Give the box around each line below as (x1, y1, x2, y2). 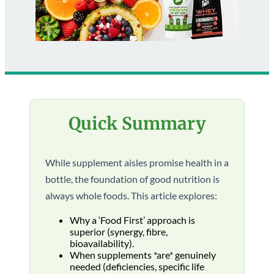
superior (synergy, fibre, (70, 226, 168, 237)
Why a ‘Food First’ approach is (70, 214, 195, 226)
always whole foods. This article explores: (45, 190, 217, 201)
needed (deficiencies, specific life (70, 261, 204, 272)
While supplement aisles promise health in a (45, 157, 229, 168)
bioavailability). (70, 237, 134, 249)
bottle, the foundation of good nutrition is (45, 173, 220, 185)
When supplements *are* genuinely (70, 249, 216, 261)
